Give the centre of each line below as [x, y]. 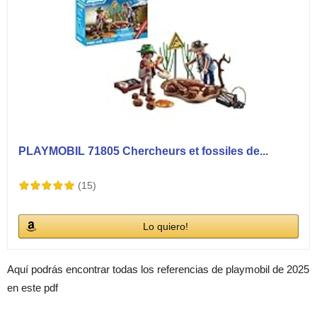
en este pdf [33, 287]
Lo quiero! [166, 226]
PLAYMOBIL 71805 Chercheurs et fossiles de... [144, 151]
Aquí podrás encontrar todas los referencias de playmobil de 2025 [158, 269]
